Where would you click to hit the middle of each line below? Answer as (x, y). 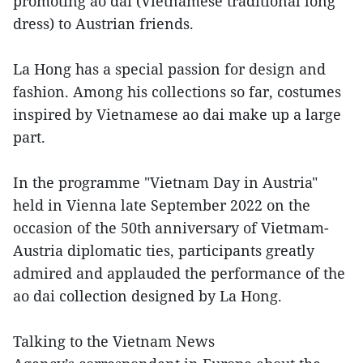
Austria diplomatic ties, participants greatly (164, 250)
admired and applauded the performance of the (179, 273)
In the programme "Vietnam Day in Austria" (165, 182)
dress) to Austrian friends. (105, 23)
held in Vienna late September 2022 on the (162, 205)
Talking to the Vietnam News (114, 341)
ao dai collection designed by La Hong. (147, 296)
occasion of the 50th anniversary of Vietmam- (171, 228)
